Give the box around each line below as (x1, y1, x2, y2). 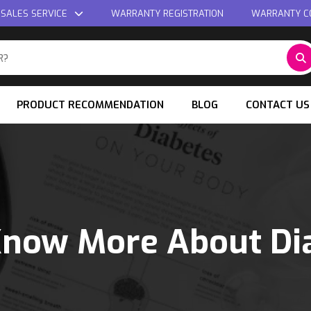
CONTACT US (246, 98, 310, 112)
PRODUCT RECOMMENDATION (17, 98, 164, 112)
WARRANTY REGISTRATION (111, 8, 224, 19)
